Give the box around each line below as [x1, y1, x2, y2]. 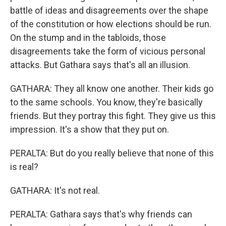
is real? [10, 161, 38, 172]
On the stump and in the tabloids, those [10, 32, 166, 43]
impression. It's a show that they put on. [10, 124, 169, 135]
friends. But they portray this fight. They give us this [10, 110, 216, 121]
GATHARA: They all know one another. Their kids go [10, 83, 213, 94]
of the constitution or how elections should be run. [10, 19, 211, 29]
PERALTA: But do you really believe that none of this [10, 148, 214, 158]
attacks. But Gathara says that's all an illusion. [10, 60, 190, 70]
